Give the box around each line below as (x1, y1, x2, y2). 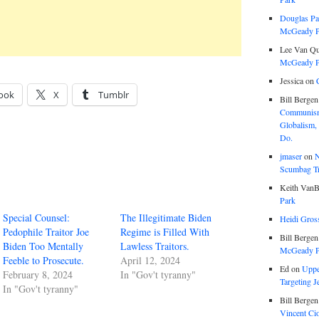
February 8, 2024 (3, 267, 73, 281)
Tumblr (98, 88, 129, 101)
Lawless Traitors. (120, 239, 190, 253)
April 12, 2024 (120, 253, 181, 267)
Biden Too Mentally (3, 239, 84, 253)
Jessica (279, 74, 303, 86)
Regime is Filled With (120, 224, 210, 239)
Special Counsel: (3, 210, 70, 224)
